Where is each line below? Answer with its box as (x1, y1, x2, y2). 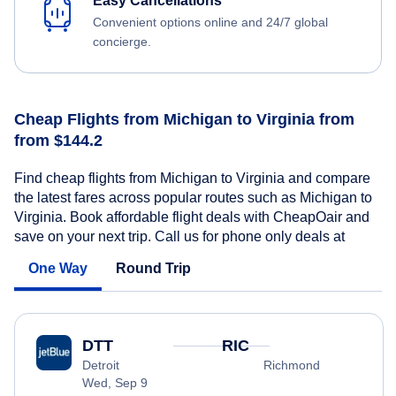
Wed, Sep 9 (82, 375, 148, 390)
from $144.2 (14, 132, 103, 150)
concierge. (93, 34, 151, 49)
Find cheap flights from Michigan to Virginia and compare (14, 170, 370, 186)
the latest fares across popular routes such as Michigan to (14, 189, 372, 205)
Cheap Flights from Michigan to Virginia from (14, 110, 354, 129)
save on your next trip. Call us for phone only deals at (14, 228, 348, 244)
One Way (28, 260, 88, 276)
